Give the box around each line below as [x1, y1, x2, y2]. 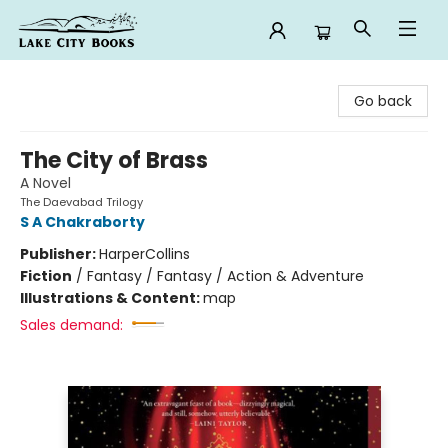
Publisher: [20, 244, 99, 264]
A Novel [20, 173, 71, 193]
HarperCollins [99, 244, 190, 264]
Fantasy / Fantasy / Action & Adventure [87, 266, 364, 286]
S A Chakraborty [20, 212, 145, 232]
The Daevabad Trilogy [20, 194, 143, 210]
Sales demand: [20, 315, 123, 335]
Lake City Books [15, 69, 122, 89]
